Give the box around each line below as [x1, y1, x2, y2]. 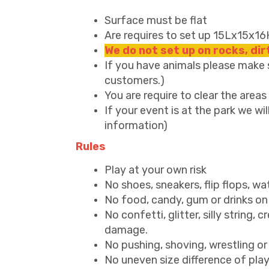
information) [104, 119, 168, 132]
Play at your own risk [104, 163, 207, 177]
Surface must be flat [104, 14, 207, 27]
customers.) [104, 74, 165, 87]
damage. [104, 223, 148, 237]
